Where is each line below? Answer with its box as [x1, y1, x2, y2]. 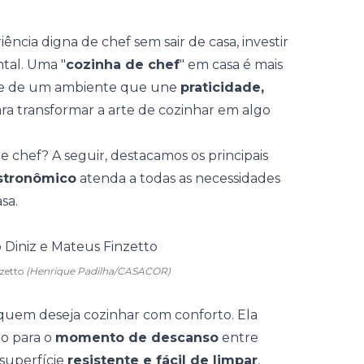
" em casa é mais [180, 57, 283, 72]
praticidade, [180, 80, 264, 95]
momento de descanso [55, 330, 219, 345]
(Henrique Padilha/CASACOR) [26, 265, 171, 277]
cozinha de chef [66, 57, 180, 72]
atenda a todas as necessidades [76, 171, 280, 186]
